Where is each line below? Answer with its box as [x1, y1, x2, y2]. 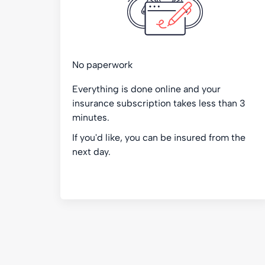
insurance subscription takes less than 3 [72, 98, 245, 109]
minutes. [72, 112, 109, 123]
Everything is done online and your [72, 83, 221, 95]
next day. [72, 146, 113, 157]
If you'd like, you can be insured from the [72, 132, 245, 143]
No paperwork [72, 59, 132, 70]
